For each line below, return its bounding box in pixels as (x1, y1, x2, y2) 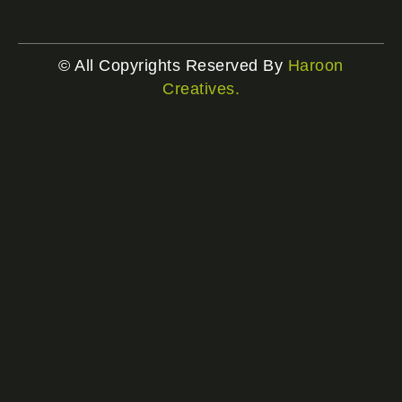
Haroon (287, 56, 344, 74)
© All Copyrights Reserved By (58, 56, 288, 74)
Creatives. (162, 79, 240, 98)
